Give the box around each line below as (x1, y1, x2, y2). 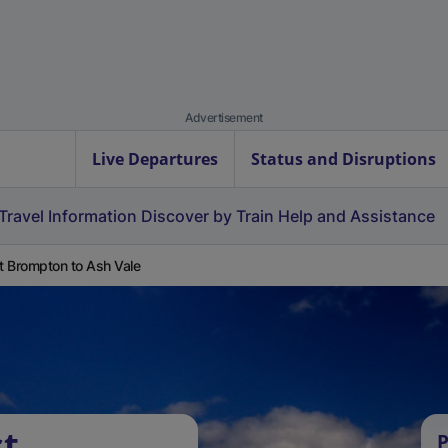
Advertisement (185, 110, 263, 125)
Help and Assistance (278, 206, 435, 226)
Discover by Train (141, 206, 274, 226)
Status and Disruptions (251, 148, 436, 170)
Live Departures (92, 148, 218, 170)
